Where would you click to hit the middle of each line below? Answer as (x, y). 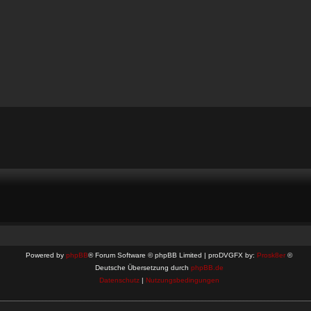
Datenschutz (119, 280)
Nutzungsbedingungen (182, 280)
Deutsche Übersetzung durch (143, 268)
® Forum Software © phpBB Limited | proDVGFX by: (173, 255)
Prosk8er (271, 255)
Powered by (46, 255)
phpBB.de (207, 268)
